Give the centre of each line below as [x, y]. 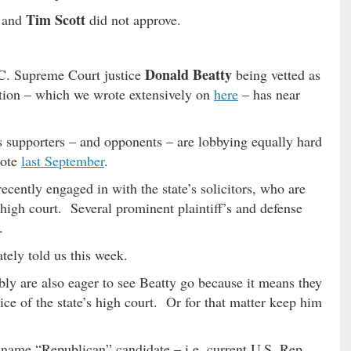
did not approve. [133, 19]
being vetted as [276, 74]
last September [63, 160]
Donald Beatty [188, 74]
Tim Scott [56, 19]
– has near [269, 94]
